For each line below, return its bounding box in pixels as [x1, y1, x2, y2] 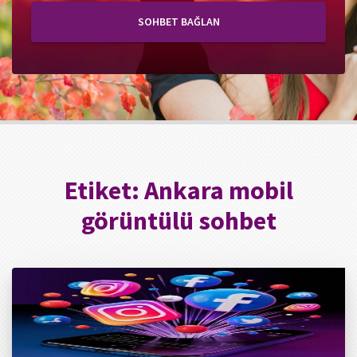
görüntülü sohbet [80, 205, 277, 237]
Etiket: [64, 175, 144, 206]
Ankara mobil [143, 175, 293, 206]
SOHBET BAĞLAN [137, 14, 220, 29]
